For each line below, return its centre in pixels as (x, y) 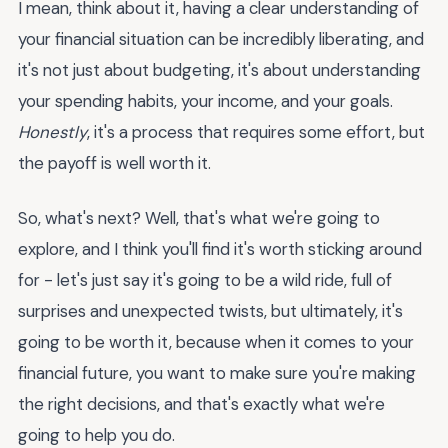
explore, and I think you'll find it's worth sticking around (220, 248)
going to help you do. (96, 434)
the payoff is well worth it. (114, 163)
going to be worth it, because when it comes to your (216, 341)
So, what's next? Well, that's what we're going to (199, 217)
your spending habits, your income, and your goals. (205, 101)
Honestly (52, 132)
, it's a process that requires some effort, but (256, 132)
